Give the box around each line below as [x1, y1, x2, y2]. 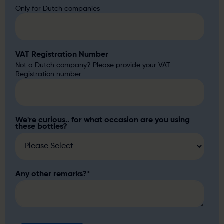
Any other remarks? [15, 170, 87, 178]
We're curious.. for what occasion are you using [15, 116, 190, 124]
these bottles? [15, 122, 68, 131]
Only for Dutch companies [15, 5, 100, 13]
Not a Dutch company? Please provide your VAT [15, 62, 171, 69]
